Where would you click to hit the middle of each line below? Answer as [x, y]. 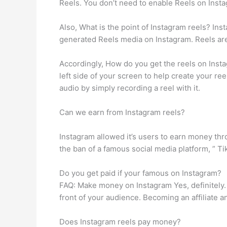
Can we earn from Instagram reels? [122, 112]
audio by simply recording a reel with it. [130, 88]
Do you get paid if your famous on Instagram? [140, 173]
